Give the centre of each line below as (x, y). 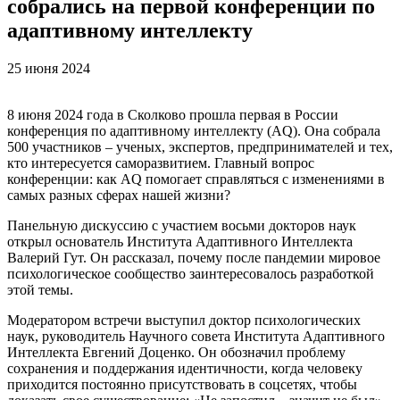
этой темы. (40, 289)
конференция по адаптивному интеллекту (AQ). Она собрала (194, 130)
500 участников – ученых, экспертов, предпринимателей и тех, (200, 146)
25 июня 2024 (49, 68)
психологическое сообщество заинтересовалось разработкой (191, 273)
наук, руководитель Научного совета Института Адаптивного (196, 336)
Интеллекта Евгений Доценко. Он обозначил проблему (176, 352)
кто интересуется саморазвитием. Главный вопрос (161, 162)
